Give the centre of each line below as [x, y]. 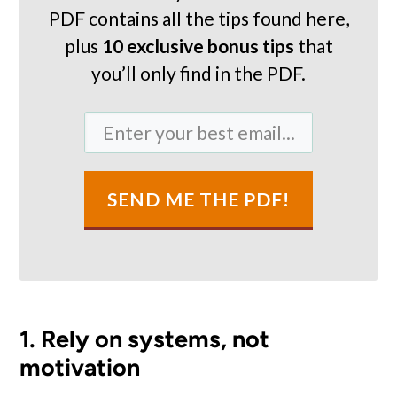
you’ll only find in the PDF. [198, 73]
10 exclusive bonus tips [198, 46]
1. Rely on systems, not [145, 339]
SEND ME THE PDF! [198, 199]
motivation [80, 367]
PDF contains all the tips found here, [198, 18]
